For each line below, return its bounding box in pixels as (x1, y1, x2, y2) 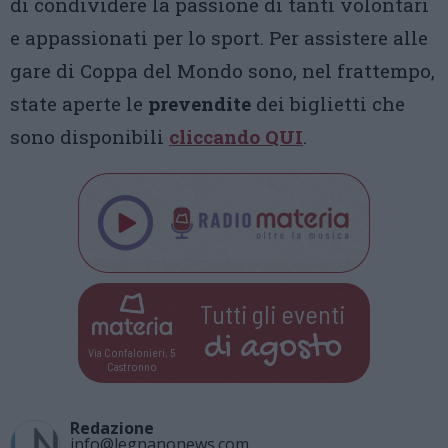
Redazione (70, 417, 154, 439)
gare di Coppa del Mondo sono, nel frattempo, (10, 58, 435, 83)
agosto (239, 328, 342, 369)
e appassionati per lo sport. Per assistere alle (10, 25, 428, 50)
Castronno (106, 358, 157, 373)
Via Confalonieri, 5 (88, 344, 176, 359)
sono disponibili (10, 124, 169, 149)
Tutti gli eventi (200, 297, 346, 329)
